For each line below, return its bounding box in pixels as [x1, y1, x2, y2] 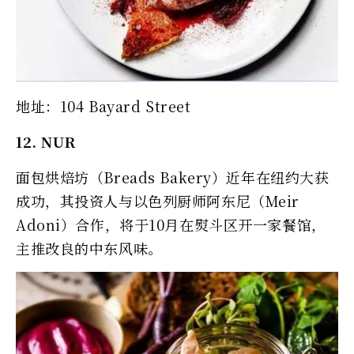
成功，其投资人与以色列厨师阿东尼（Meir [16, 190, 299, 211]
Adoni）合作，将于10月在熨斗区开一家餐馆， [16, 213, 326, 235]
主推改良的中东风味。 [16, 237, 163, 258]
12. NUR [16, 130, 76, 152]
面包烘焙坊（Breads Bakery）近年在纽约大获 [16, 166, 330, 187]
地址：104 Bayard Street [16, 95, 191, 116]
